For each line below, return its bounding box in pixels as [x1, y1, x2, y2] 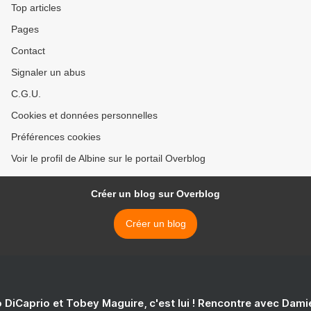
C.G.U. [11, 88, 41, 100]
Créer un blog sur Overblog [91, 188, 220, 200]
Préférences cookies [11, 131, 101, 143]
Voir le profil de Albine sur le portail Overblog [11, 153, 205, 165]
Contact [11, 45, 45, 57]
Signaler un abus [11, 67, 85, 78]
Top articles [11, 2, 61, 14]
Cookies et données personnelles [11, 110, 158, 121]
